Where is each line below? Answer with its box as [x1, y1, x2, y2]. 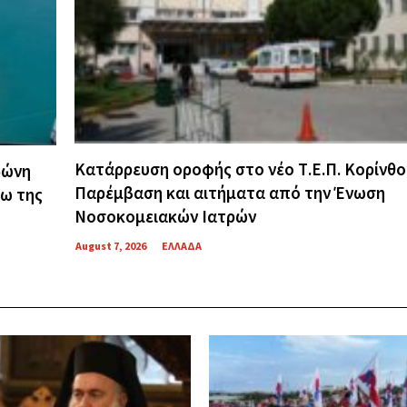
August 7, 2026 [74, 239, 146, 253]
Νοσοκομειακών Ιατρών [74, 205, 256, 228]
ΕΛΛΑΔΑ [161, 239, 202, 253]
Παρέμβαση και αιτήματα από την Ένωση [74, 182, 385, 204]
